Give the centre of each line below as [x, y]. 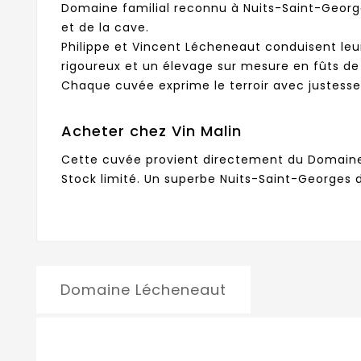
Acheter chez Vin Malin [151, 131]
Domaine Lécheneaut [143, 290]
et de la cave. [105, 28]
